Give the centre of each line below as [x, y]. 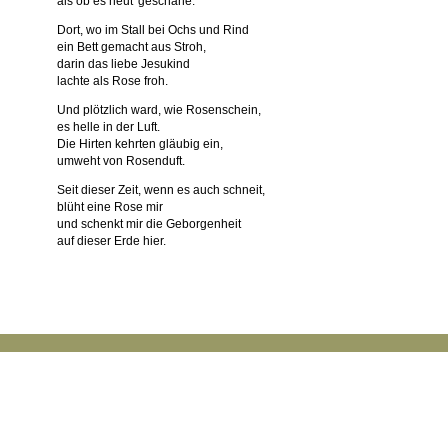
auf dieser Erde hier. [111, 241]
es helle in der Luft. [108, 127]
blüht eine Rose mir [110, 207]
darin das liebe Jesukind [123, 64]
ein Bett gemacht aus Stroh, [131, 47]
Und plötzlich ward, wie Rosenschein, [159, 110]
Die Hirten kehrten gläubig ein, [140, 144]
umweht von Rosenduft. [121, 161]
